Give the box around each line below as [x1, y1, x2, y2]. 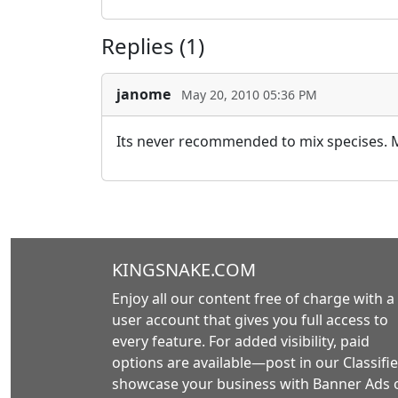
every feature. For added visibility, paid [112, 330, 370, 351]
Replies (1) [101, 30, 204, 60]
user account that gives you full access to [112, 309, 388, 330]
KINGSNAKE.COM [112, 257, 256, 282]
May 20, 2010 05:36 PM [181, 86, 317, 104]
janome [116, 84, 171, 105]
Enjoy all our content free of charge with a [112, 288, 394, 308]
